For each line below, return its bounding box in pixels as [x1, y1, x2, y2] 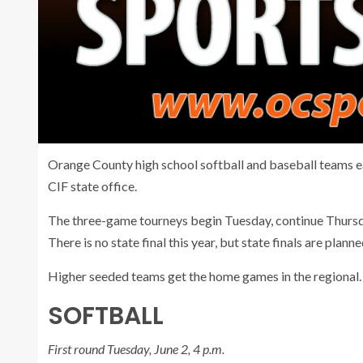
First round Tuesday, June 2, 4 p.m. [48, 340, 224, 357]
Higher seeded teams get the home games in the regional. [48, 267, 361, 284]
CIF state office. [48, 177, 137, 194]
